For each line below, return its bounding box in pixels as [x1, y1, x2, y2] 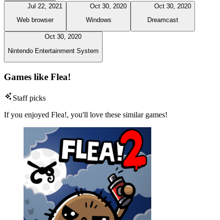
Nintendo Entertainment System [8, 47, 99, 55]
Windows [85, 16, 111, 24]
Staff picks [13, 93, 46, 102]
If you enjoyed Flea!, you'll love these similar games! [4, 110, 167, 119]
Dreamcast [147, 16, 178, 24]
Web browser [17, 16, 54, 24]
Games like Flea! [4, 71, 71, 82]
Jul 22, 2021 [27, 2, 62, 10]
